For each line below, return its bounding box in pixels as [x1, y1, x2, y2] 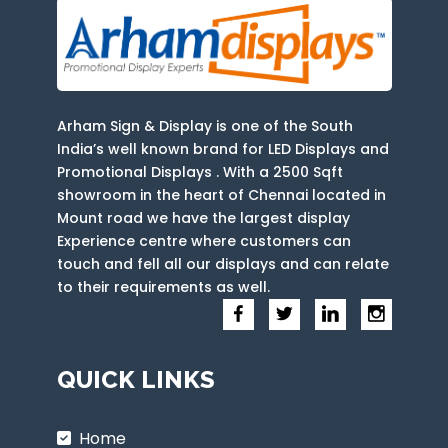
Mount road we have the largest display [56, 207, 350, 228]
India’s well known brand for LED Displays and [56, 138, 389, 159]
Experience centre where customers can [56, 230, 351, 251]
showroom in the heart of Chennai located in [56, 184, 386, 205]
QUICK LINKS [56, 364, 215, 394]
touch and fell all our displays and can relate [56, 253, 389, 274]
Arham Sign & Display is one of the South [56, 115, 353, 136]
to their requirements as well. [56, 276, 270, 297]
